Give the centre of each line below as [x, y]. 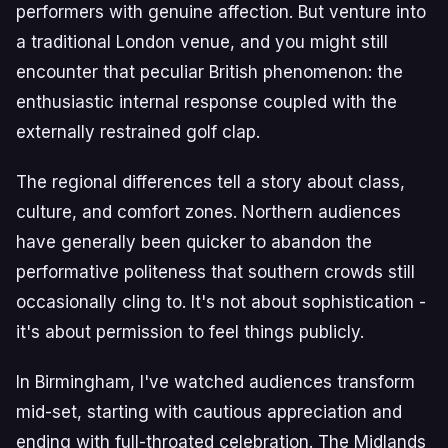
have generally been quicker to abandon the [194, 241]
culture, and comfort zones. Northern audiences [208, 211]
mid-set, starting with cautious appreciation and [209, 411]
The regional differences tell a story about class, [210, 181]
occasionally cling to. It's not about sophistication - [221, 301]
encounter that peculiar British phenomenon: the [209, 71]
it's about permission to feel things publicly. [190, 331]
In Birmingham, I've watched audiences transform [215, 381]
